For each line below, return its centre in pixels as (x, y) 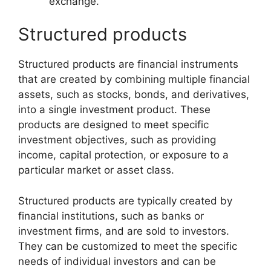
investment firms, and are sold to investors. (124, 231)
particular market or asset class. (96, 170)
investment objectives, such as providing (117, 140)
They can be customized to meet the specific (128, 246)
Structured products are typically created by (125, 201)
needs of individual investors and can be (117, 261)
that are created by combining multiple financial (134, 80)
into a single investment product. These (114, 110)
